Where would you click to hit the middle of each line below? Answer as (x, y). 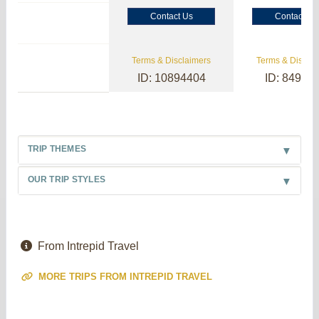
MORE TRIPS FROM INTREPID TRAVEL (124, 277)
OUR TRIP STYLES (67, 179)
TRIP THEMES (57, 148)
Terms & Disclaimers (171, 60)
